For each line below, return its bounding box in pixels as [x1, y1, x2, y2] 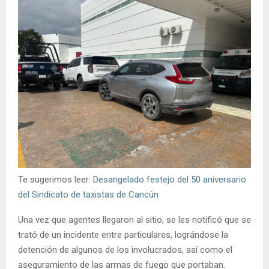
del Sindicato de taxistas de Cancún [18, 189, 159, 201]
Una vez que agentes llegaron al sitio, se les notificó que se [18, 214, 251, 226]
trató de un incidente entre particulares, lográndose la [18, 229, 228, 241]
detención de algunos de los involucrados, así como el [18, 244, 232, 256]
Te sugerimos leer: [18, 174, 93, 186]
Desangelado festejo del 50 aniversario [93, 174, 246, 186]
